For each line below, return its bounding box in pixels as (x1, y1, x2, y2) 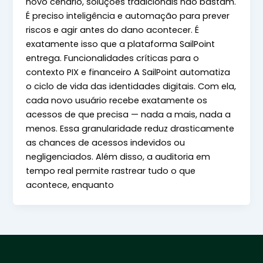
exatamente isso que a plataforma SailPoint (26, 38, 215, 50)
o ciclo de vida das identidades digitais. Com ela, (26, 80, 237, 93)
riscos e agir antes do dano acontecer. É (26, 24, 200, 36)
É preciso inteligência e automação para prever (26, 10, 230, 22)
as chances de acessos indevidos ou (26, 137, 186, 149)
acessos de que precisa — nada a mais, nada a (26, 109, 231, 121)
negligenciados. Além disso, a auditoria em (26, 151, 211, 163)
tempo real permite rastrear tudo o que (26, 165, 196, 177)
